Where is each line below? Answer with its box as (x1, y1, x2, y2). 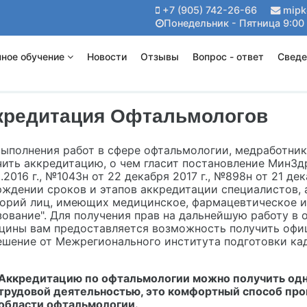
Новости (87, 51, 127, 62)
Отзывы (140, 51, 180, 62)
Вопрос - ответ (193, 51, 265, 62)
